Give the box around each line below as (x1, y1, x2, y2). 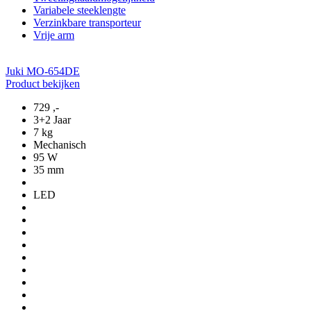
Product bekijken (6, 78, 80, 90)
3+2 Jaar (33, 114, 71, 126)
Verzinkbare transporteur (33, 17, 141, 29)
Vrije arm (33, 29, 74, 42)
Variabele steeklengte (33, 4, 126, 17)
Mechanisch (33, 139, 86, 151)
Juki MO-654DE (6, 65, 80, 78)
